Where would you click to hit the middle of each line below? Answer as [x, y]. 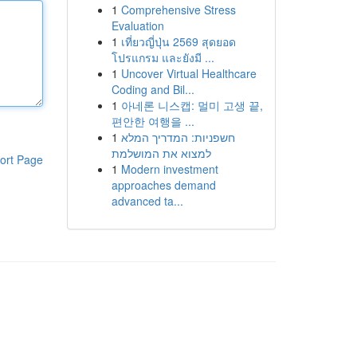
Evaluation [137, 25]
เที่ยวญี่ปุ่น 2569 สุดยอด [178, 41]
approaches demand [163, 185]
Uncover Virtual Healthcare [188, 73]
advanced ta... [147, 201]
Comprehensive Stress [178, 10]
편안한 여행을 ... [153, 121]
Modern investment [169, 169]
